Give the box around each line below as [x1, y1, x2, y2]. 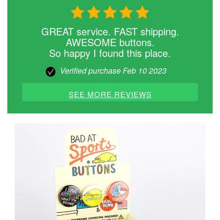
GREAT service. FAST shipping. [41, 24, 179, 38]
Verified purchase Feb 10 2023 [60, 64, 166, 76]
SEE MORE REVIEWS [68, 88, 152, 99]
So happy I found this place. [49, 45, 171, 60]
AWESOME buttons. [65, 34, 155, 49]
